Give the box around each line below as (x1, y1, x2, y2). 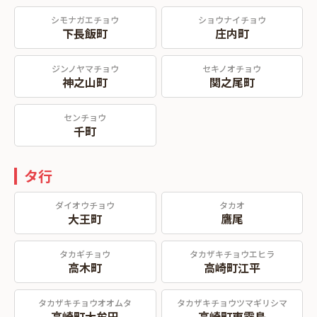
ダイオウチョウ (55, 199, 115, 211)
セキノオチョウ (202, 62, 262, 74)
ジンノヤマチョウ (51, 62, 119, 74)
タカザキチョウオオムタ (38, 296, 132, 309)
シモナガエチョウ (51, 13, 120, 25)
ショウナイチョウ (197, 13, 266, 25)
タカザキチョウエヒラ (189, 248, 275, 260)
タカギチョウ (59, 248, 111, 260)
